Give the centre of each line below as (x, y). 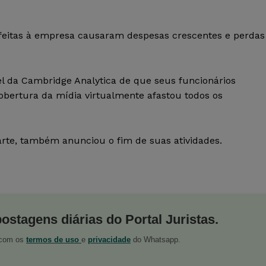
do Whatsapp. (156, 240)
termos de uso (54, 240)
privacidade (109, 240)
